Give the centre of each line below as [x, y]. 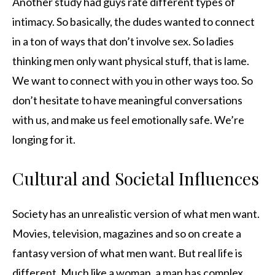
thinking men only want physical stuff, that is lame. [131, 61]
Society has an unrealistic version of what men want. [136, 214]
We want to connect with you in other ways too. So [133, 81]
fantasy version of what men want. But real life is [127, 253]
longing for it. [44, 140]
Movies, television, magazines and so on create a [127, 234]
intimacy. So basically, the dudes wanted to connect [134, 22]
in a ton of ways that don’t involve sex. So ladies [123, 41]
